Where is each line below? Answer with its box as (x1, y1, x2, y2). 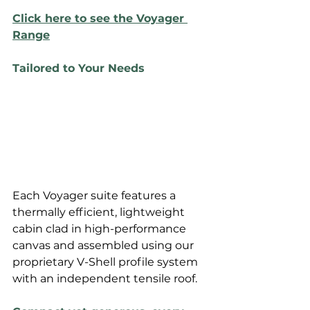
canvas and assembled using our (12, 238, 197, 252)
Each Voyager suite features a (12, 188, 179, 202)
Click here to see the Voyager (12, 11, 188, 25)
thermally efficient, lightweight (12, 205, 188, 219)
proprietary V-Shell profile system (12, 255, 201, 268)
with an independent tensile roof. (12, 271, 200, 285)
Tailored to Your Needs (12, 61, 145, 75)
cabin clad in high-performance (12, 221, 189, 235)
